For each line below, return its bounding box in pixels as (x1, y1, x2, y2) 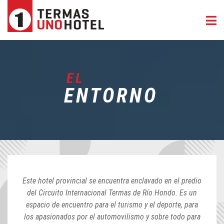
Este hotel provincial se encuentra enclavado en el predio (22, 176, 201, 185)
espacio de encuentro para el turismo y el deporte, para (26, 200, 198, 209)
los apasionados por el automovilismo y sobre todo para (23, 212, 200, 221)
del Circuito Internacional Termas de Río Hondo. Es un (27, 188, 197, 197)
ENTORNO (63, 84, 158, 107)
